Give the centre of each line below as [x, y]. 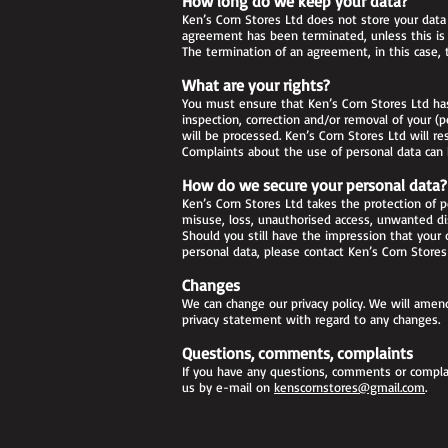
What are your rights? [256, 85]
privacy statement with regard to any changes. [311, 319]
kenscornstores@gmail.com [349, 387]
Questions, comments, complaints [297, 353]
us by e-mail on [228, 387]
